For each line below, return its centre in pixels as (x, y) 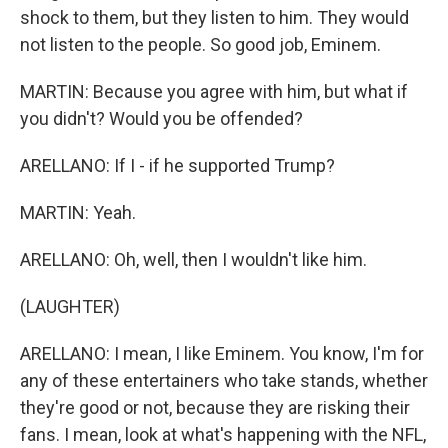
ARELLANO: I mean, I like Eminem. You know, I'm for (222, 353)
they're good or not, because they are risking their (215, 407)
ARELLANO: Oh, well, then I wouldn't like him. (193, 259)
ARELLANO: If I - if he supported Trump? (177, 165)
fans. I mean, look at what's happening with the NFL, (223, 434)
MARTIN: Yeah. (78, 212)
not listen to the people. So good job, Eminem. (200, 44)
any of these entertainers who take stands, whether (224, 380)
